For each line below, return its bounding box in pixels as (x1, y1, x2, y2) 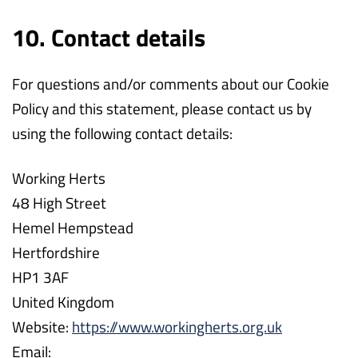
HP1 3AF (12, 265, 69, 288)
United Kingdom (12, 289, 114, 313)
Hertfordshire (12, 240, 100, 264)
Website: (12, 314, 72, 338)
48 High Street (12, 190, 106, 214)
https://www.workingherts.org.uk (72, 314, 282, 338)
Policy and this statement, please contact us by (12, 96, 312, 120)
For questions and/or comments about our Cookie (12, 71, 329, 95)
